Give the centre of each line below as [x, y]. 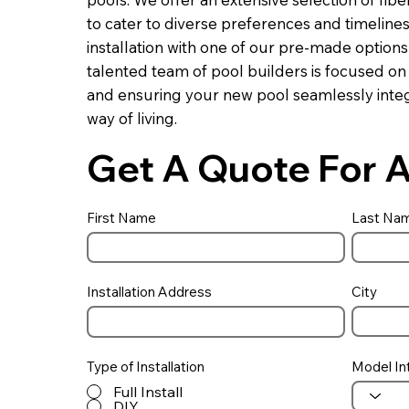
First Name [121, 217]
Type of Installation [145, 366]
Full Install [147, 391]
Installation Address [149, 291]
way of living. [131, 119]
